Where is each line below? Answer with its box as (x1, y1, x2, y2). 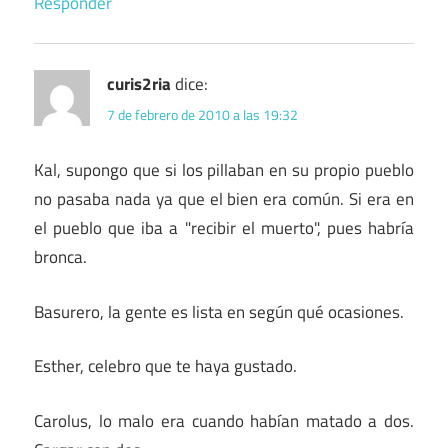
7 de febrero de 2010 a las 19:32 (107, 104, 298, 126)
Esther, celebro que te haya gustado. (34, 353, 297, 380)
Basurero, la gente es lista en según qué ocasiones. (34, 298, 404, 325)
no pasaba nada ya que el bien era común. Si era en (34, 186, 414, 213)
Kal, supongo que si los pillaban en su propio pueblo (34, 157, 414, 184)
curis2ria (107, 70, 171, 97)
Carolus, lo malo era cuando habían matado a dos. (34, 407, 414, 434)
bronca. (34, 244, 87, 271)
